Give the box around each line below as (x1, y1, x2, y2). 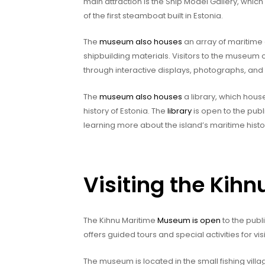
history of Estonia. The (83, 105, 167, 117)
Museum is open (157, 214, 221, 226)
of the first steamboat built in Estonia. (83, 9, 223, 21)
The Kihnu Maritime (83, 214, 157, 226)
